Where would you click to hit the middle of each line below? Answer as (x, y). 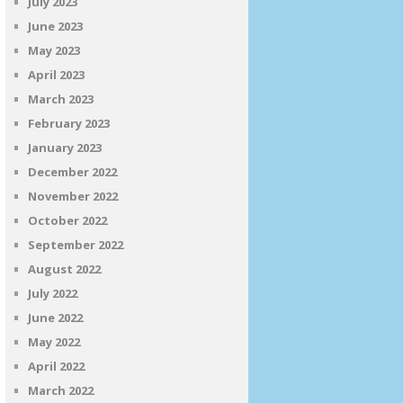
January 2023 (65, 148)
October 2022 (67, 220)
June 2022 (55, 318)
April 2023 (56, 75)
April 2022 (56, 366)
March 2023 (61, 99)
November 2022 (73, 196)
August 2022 (64, 269)
